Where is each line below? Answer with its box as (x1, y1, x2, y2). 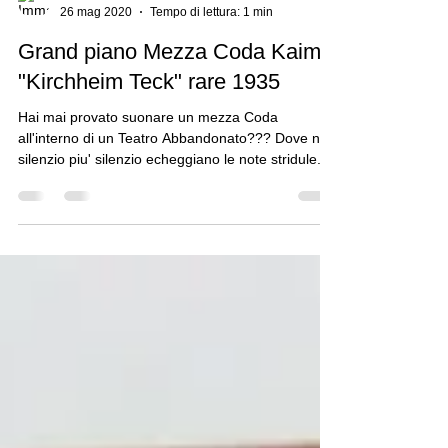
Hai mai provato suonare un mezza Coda (18, 173, 278, 189)
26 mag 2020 (60, 68, 132, 83)
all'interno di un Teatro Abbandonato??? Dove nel (18, 194, 331, 210)
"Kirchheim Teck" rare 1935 (18, 133, 280, 158)
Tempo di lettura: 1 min (150, 68, 273, 83)
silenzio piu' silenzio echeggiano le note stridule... (18, 215, 329, 231)
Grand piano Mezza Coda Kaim (18, 103, 321, 128)
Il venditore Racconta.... (60, 52, 187, 66)
